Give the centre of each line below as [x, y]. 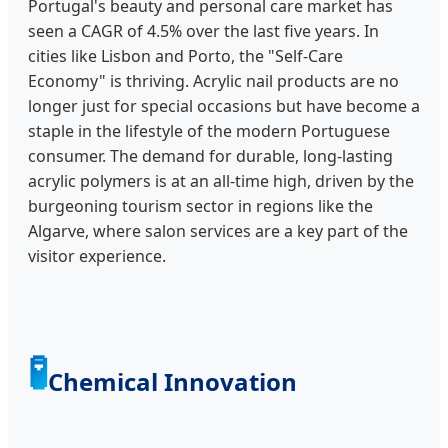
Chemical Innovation [172, 381]
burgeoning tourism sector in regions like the [200, 205]
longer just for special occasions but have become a [224, 105]
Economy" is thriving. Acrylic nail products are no [213, 80]
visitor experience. [97, 255]
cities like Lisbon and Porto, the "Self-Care [185, 55]
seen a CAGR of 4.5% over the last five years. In [203, 30]
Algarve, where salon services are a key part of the [218, 230]
